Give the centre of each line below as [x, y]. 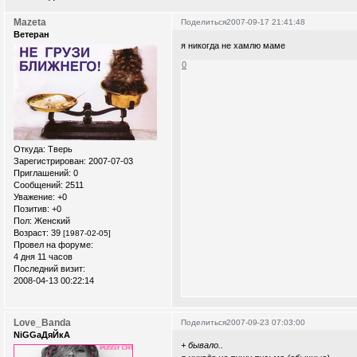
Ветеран [31, 35]
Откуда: [29, 149]
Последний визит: [49, 268]
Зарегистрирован [49, 161]
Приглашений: [42, 173]
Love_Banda [42, 322]
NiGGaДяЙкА [42, 334]
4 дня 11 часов [43, 256]
